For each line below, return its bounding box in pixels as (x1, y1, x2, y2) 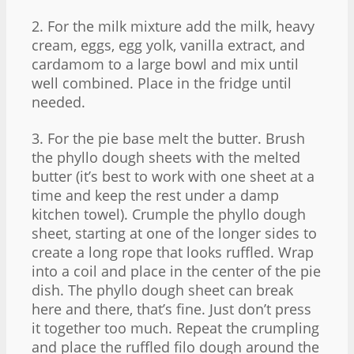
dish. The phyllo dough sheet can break (32, 281, 293, 300)
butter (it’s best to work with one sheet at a (32, 167, 314, 186)
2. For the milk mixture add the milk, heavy (32, 16, 314, 36)
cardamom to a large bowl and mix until (32, 54, 299, 73)
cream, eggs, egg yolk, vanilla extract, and (32, 35, 305, 55)
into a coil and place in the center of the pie (32, 262, 321, 281)
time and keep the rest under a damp (32, 186, 279, 205)
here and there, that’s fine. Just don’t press (32, 299, 311, 319)
